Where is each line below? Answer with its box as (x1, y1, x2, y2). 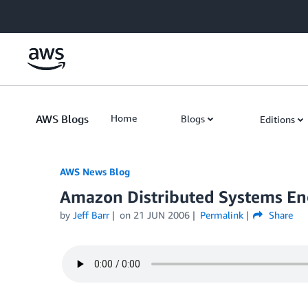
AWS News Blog (60, 166, 130, 177)
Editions (260, 113, 295, 125)
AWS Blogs (36, 112, 89, 126)
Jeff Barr (73, 209, 109, 221)
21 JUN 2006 (133, 209, 190, 221)
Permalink (199, 209, 243, 221)
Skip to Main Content (6, 8, 98, 19)
